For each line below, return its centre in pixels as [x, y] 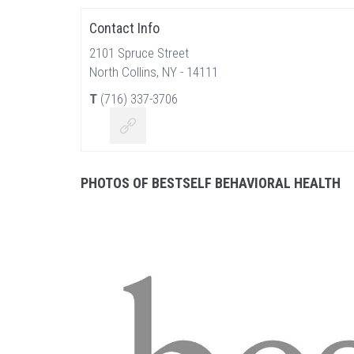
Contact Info [124, 28]
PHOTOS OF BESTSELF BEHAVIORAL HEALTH [211, 183]
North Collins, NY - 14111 [154, 72]
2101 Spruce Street [139, 53]
